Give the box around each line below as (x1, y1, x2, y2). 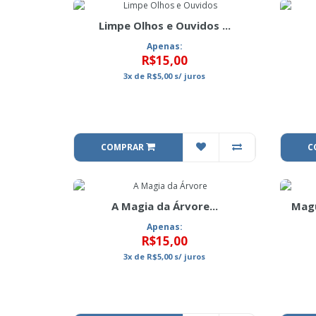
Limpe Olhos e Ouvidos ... (98, 18, 231, 32)
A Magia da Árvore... (111, 199, 218, 213)
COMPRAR (101, 141, 147, 153)
